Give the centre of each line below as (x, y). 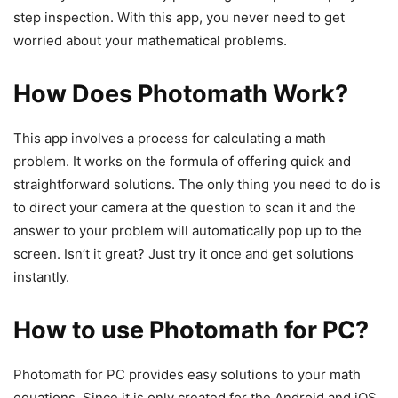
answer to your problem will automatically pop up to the (187, 230)
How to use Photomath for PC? (191, 330)
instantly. (41, 276)
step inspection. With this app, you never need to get (179, 17)
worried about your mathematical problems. (150, 40)
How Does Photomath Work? (181, 93)
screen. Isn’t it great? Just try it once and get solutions (183, 253)
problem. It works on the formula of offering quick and (182, 161)
